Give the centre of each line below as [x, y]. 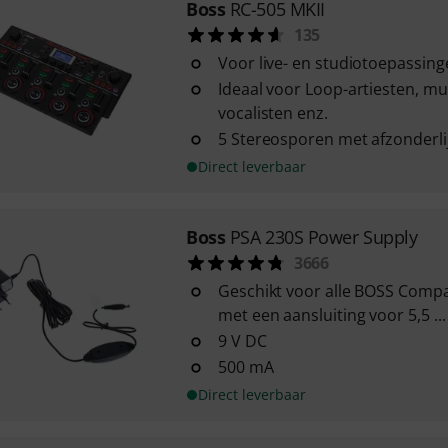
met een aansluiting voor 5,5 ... [331, 315]
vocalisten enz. [272, 113]
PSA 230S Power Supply [323, 237]
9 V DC [242, 341]
